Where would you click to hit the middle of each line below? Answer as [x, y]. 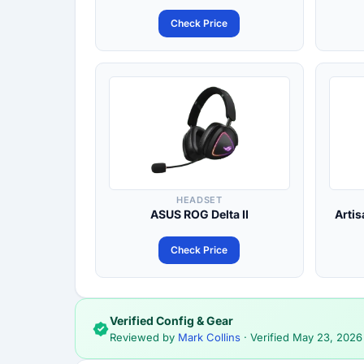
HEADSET [199, 200]
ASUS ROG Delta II [199, 214]
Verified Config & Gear [171, 321]
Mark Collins [209, 337]
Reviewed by [144, 337]
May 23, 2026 [327, 337]
